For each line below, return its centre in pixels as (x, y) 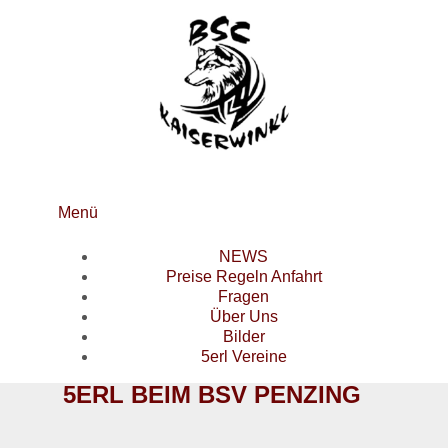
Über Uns (243, 317)
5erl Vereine (243, 357)
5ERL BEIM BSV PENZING (211, 395)
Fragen (244, 297)
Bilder (243, 337)
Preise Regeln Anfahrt (243, 277)
